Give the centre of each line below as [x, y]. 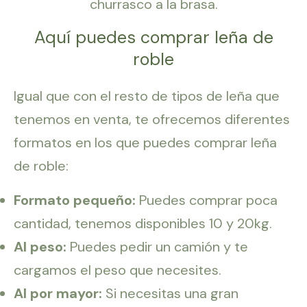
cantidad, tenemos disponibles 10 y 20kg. [143, 224]
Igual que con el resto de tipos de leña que [147, 96]
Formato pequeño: [75, 200]
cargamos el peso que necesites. [118, 270]
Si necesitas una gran [172, 294]
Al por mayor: [60, 294]
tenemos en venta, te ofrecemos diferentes [152, 120]
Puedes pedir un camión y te [157, 247]
